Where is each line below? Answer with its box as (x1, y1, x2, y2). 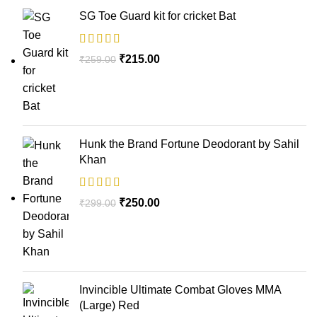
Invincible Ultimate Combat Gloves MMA (79, 284, 281, 296)
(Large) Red (79, 299, 139, 311)
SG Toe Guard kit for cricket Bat (79, 10, 236, 22)
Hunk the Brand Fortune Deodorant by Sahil (79, 138, 299, 150)
